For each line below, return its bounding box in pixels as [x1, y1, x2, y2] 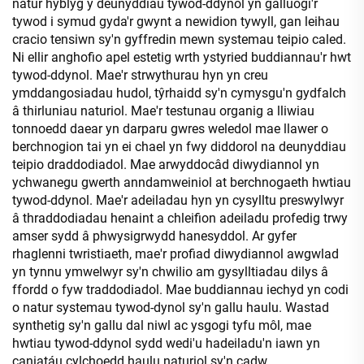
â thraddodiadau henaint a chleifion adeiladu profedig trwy [12, 210, 348, 226]
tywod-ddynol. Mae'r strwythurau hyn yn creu [12, 67, 268, 83]
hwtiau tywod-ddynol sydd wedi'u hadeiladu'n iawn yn [12, 335, 320, 351]
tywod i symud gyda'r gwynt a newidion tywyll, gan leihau [12, 13, 340, 29]
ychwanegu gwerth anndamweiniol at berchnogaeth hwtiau [12, 174, 351, 190]
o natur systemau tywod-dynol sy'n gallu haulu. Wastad [12, 299, 329, 315]
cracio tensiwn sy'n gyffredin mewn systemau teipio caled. [12, 31, 346, 47]
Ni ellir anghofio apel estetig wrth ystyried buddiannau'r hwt [12, 49, 351, 65]
